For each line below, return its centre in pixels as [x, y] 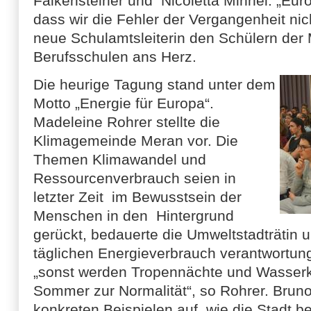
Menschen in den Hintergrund [134, 216]
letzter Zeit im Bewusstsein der [137, 197]
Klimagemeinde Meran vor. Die [136, 141]
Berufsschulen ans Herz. [115, 57]
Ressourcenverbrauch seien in [135, 178]
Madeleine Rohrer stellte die [127, 122]
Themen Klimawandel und [120, 159]
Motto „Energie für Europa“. [124, 103]
